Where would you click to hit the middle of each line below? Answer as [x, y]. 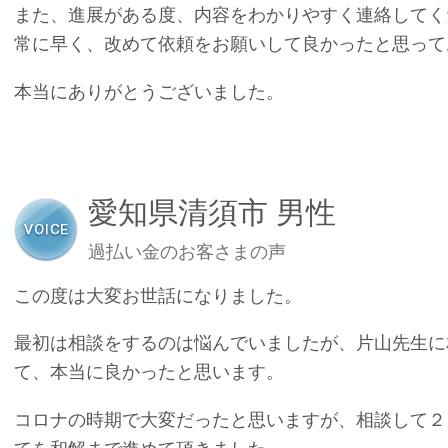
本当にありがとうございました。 [149, 91]
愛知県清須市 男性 [212, 213]
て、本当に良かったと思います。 [149, 372]
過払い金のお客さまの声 [187, 252]
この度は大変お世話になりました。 [158, 296]
